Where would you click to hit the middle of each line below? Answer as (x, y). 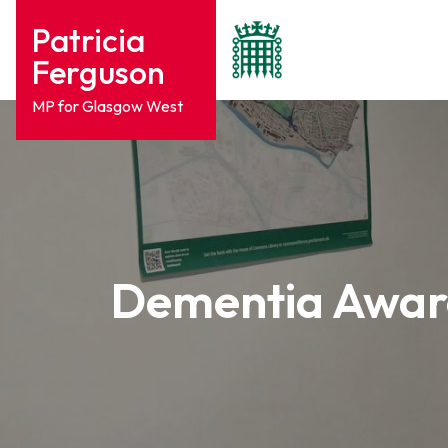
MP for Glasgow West (107, 106)
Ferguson (98, 72)
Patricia (88, 40)
